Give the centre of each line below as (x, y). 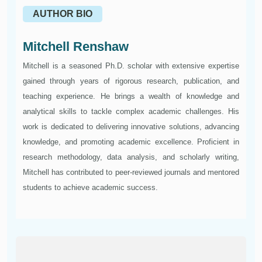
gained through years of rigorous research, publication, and (131, 81)
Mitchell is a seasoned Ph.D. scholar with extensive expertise (131, 66)
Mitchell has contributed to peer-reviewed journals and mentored (131, 173)
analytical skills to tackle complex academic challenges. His (131, 112)
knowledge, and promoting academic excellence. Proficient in (131, 142)
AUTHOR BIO (63, 14)
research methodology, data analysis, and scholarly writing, (131, 157)
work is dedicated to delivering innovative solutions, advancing (131, 127)
